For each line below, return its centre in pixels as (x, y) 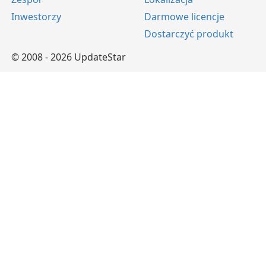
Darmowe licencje (184, 16)
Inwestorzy (36, 16)
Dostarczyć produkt (189, 34)
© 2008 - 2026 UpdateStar (69, 57)
